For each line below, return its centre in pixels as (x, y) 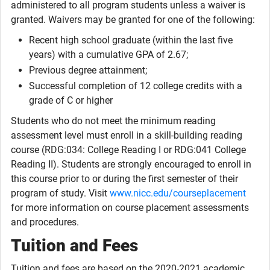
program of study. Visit (60, 193)
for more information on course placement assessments (130, 208)
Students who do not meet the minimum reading (113, 121)
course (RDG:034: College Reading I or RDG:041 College (128, 150)
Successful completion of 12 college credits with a (136, 86)
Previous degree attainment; (88, 70)
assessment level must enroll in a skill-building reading (127, 135)
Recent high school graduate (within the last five (131, 40)
